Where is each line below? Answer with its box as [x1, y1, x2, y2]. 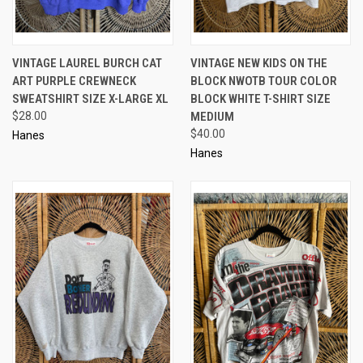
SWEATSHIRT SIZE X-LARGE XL [12, 91, 169, 106]
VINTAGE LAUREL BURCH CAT [12, 55, 162, 70]
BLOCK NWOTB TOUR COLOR [190, 73, 337, 88]
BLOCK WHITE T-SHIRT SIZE [190, 91, 331, 106]
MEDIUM [190, 109, 234, 124]
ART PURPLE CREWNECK [12, 73, 136, 88]
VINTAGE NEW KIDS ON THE [190, 55, 327, 70]
